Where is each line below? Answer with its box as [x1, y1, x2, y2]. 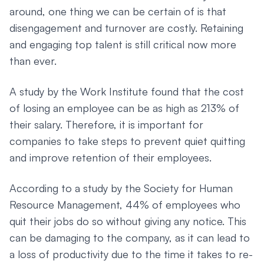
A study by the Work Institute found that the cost [9, 85, 244, 98]
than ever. [9, 54, 57, 67]
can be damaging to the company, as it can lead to [9, 231, 250, 244]
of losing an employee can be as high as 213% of [9, 101, 239, 114]
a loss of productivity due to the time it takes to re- [9, 247, 253, 260]
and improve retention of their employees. [9, 151, 212, 164]
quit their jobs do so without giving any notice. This [9, 214, 246, 227]
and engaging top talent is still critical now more [9, 38, 236, 51]
